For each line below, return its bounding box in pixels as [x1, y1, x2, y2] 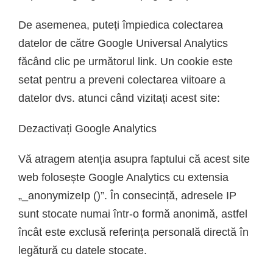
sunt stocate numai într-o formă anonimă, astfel [18, 207, 247, 220]
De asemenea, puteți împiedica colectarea [18, 18, 223, 31]
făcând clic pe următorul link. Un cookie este [18, 55, 233, 68]
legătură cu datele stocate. [18, 244, 147, 257]
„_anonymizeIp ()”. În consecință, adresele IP [18, 189, 236, 202]
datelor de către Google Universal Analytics [18, 37, 228, 49]
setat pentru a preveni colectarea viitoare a [18, 73, 225, 86]
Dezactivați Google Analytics [18, 122, 157, 135]
